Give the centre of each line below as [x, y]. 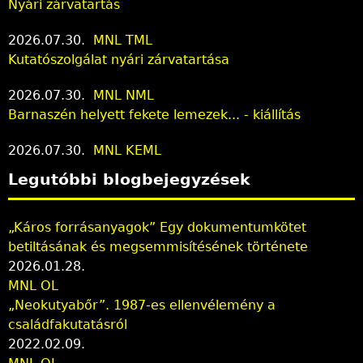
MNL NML [124, 95]
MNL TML [123, 40]
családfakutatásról [68, 324]
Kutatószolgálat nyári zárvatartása [119, 59]
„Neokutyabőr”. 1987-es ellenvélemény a [142, 305]
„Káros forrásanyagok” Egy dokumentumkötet [157, 227]
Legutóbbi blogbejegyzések [129, 179]
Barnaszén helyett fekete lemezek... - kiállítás [154, 114]
